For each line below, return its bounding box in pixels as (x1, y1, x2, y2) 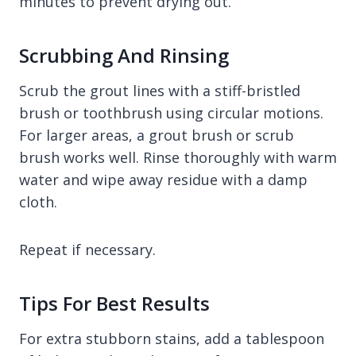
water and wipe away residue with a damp (19, 170, 308, 189)
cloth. (19, 192, 57, 211)
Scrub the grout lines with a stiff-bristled (19, 81, 300, 100)
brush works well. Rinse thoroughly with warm (19, 148, 337, 167)
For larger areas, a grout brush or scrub (19, 126, 294, 145)
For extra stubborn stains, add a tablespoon (19, 329, 324, 348)
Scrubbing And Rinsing (19, 42, 229, 68)
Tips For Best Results (19, 290, 210, 316)
